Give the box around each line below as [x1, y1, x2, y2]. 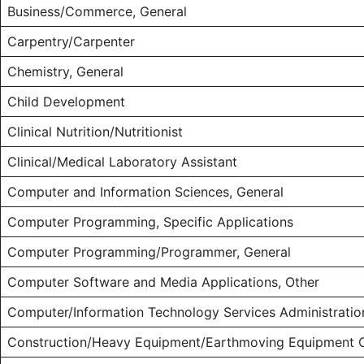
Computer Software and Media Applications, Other [7, 274, 319, 291]
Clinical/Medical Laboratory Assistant [7, 154, 237, 171]
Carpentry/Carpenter [7, 33, 135, 50]
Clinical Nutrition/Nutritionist [7, 123, 183, 141]
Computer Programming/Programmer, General [7, 244, 291, 261]
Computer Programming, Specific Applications [7, 214, 293, 231]
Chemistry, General [7, 63, 123, 80]
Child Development [7, 93, 125, 110]
